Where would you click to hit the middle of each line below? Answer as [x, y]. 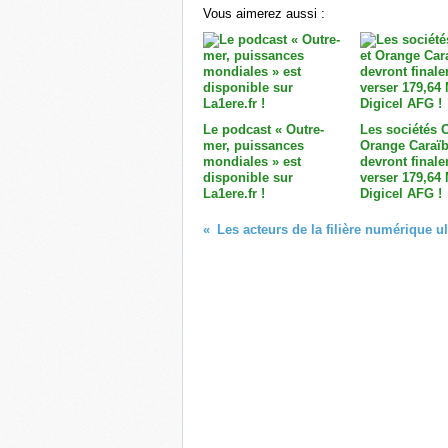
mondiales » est [252, 161]
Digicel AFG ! [400, 193]
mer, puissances [253, 145]
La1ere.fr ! [234, 193]
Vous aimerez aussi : [264, 13]
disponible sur [248, 177]
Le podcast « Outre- [263, 129]
